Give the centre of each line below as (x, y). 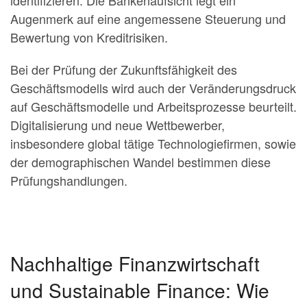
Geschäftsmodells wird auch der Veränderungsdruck (153, 87)
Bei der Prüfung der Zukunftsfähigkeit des (124, 69)
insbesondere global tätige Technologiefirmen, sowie (153, 143)
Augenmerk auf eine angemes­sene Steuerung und (148, 18)
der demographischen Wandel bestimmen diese (140, 161)
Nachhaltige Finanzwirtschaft (135, 263)
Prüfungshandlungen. (69, 180)
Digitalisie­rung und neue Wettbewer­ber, (118, 124)
